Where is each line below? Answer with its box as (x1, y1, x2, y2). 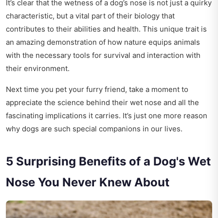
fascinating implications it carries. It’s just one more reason (6, 111, 207, 121)
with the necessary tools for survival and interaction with (6, 51, 200, 60)
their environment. (6, 64, 70, 73)
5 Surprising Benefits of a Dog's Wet (6, 154, 211, 169)
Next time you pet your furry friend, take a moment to (6, 85, 188, 94)
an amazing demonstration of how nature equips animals (6, 37, 200, 47)
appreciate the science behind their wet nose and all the (6, 98, 199, 108)
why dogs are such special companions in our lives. (6, 124, 182, 134)
